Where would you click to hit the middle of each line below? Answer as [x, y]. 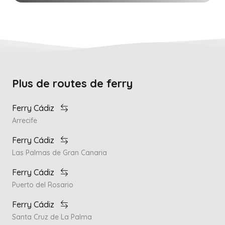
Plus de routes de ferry [72, 83]
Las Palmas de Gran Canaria [60, 153]
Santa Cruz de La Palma [52, 217]
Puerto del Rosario [43, 185]
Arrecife [25, 121]
